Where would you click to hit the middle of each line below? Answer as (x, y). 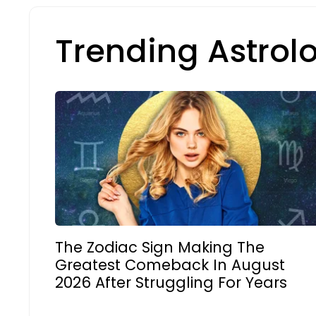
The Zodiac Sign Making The (160, 247)
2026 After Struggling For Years (171, 282)
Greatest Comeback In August (170, 265)
